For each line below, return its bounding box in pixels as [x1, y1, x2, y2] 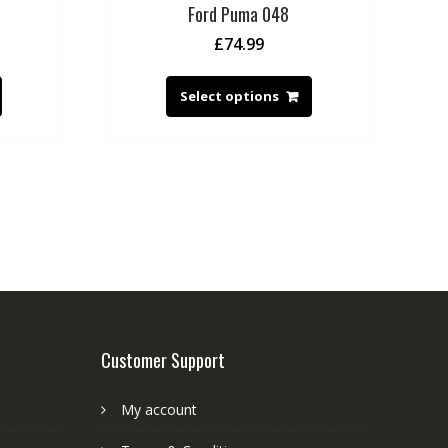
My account [121, 399, 197, 419]
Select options [179, 87, 279, 106]
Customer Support [101, 346, 225, 373]
